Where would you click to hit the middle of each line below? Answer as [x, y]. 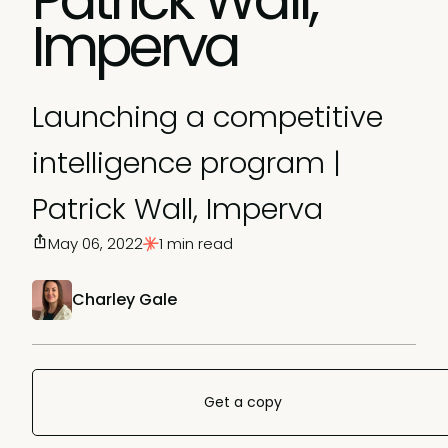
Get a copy [243, 402]
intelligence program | [186, 163]
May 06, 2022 [95, 243]
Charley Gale [124, 299]
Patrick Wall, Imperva [177, 209]
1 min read [196, 243]
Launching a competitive [207, 117]
